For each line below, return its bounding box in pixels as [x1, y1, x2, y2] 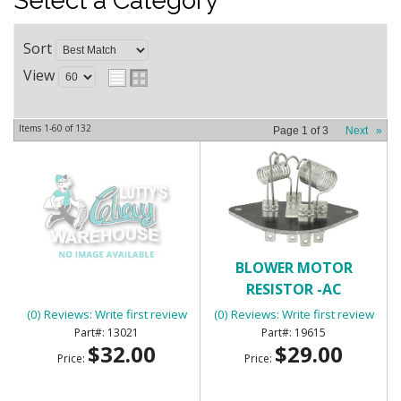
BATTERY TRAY [54, 257, 159, 277]
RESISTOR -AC [245, 278, 342, 299]
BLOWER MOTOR [235, 257, 353, 277]
